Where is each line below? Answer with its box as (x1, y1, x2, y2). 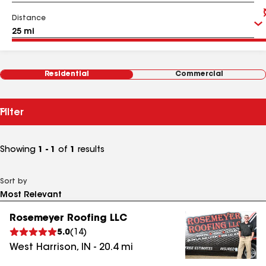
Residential (45, 71, 89, 78)
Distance (12, 15, 46, 22)
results (75, 146, 104, 154)
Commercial (175, 71, 223, 78)
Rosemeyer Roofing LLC (9, 214, 127, 223)
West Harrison (9, 243, 77, 252)
